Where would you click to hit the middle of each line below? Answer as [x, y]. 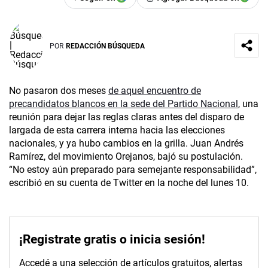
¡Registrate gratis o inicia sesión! [112, 240]
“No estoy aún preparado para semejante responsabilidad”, [133, 170]
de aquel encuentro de [155, 91]
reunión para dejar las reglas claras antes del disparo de [127, 117]
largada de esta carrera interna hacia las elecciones [117, 130]
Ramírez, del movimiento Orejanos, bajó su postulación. [126, 157]
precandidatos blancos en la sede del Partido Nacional [124, 104]
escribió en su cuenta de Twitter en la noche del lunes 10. [129, 183]
